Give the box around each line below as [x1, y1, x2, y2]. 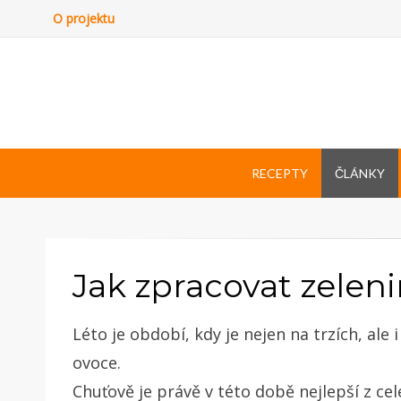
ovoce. [73, 351, 121, 373]
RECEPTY [251, 165, 308, 181]
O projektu [53, 10, 115, 27]
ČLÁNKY [334, 165, 385, 181]
